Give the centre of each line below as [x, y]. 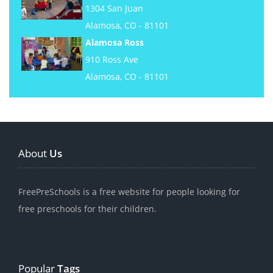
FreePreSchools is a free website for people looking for [129, 192]
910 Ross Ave [112, 60]
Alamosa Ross [115, 43]
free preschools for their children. [87, 209]
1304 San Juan [114, 9]
